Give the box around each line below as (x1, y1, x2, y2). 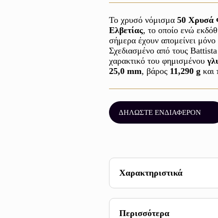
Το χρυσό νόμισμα (109, 15, 177, 25)
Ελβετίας (109, 25, 143, 35)
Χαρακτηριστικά (119, 168, 182, 178)
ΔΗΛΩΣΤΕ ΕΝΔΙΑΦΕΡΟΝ (119, 108, 201, 116)
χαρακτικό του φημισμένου (109, 56, 207, 66)
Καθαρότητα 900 (139, 203, 198, 213)
